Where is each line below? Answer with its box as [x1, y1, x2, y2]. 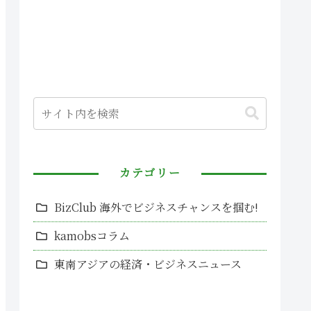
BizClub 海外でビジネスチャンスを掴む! [54, 199, 258, 216]
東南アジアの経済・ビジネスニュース [54, 256, 242, 273]
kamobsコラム [54, 228, 130, 244]
